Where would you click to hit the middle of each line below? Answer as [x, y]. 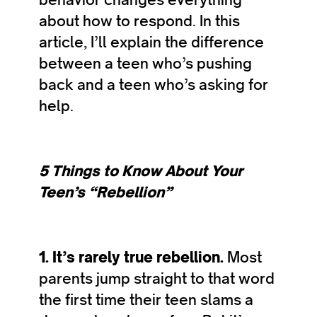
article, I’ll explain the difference [151, 42]
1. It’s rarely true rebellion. [133, 257]
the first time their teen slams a [146, 300]
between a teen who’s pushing [145, 63]
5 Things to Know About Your [141, 171]
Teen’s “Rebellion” [105, 192]
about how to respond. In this [139, 21]
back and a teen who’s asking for [154, 85]
